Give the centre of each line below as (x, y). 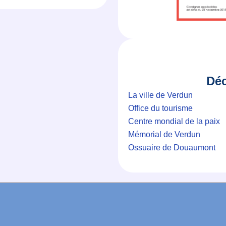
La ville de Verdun (160, 95)
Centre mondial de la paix (174, 121)
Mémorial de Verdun (164, 134)
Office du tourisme (160, 108)
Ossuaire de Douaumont (172, 147)
